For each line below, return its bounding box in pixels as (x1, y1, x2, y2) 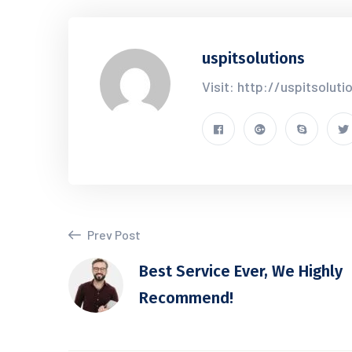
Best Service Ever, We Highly (139, 262, 343, 280)
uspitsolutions (202, 49, 305, 68)
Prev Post (85, 227, 141, 242)
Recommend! (139, 288, 233, 307)
